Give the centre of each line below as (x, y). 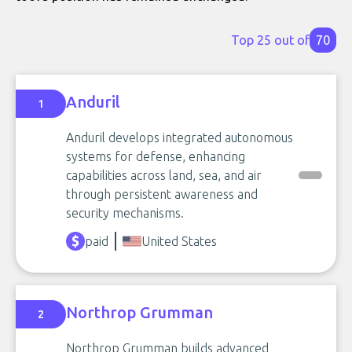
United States (179, 241)
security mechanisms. (125, 213)
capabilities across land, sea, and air (164, 175)
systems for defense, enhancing (156, 156)
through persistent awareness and (162, 194)
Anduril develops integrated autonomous (180, 137)
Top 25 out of (270, 40)
